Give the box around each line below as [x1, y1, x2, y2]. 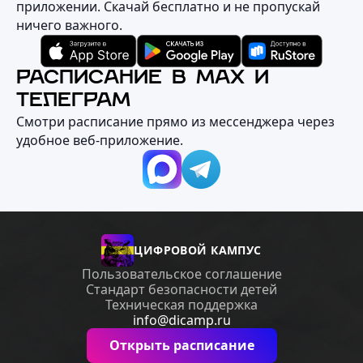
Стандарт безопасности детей [86, 280, 277, 298]
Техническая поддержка [105, 296, 258, 314]
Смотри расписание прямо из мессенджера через [16, 113, 335, 130]
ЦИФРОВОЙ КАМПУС [134, 242, 262, 258]
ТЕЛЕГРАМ [16, 92, 130, 111]
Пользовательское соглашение [81, 265, 282, 283]
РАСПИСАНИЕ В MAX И [16, 69, 269, 88]
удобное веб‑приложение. [16, 131, 183, 149]
